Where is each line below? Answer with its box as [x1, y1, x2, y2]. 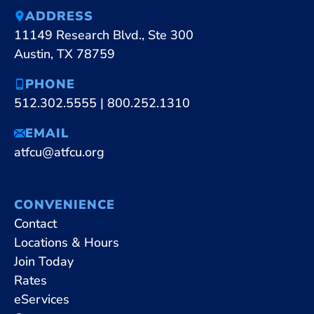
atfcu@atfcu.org [14, 143, 104, 161]
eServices [14, 290, 69, 308]
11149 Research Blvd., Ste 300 [14, 26, 193, 43]
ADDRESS [25, 7, 93, 25]
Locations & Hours [14, 233, 119, 251]
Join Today [14, 252, 74, 270]
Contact [14, 214, 57, 232]
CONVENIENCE [14, 196, 115, 213]
